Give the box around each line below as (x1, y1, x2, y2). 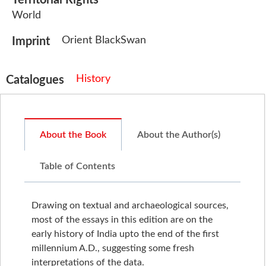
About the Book (40, 129, 106, 140)
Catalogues (6, 74, 64, 86)
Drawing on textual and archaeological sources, (31, 200, 229, 210)
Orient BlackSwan (62, 34, 146, 46)
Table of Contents (40, 161, 115, 171)
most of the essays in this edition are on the (31, 214, 213, 224)
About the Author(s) (137, 129, 220, 140)
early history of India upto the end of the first (31, 229, 219, 239)
